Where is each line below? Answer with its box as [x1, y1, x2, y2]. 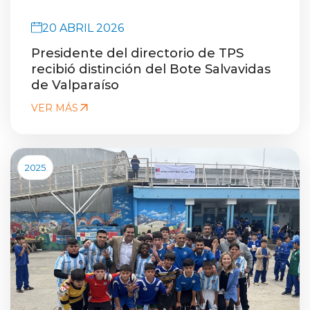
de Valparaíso [31, 75, 119, 93]
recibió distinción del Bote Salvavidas [31, 60, 271, 77]
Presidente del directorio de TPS [31, 44, 244, 61]
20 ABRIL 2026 [42, 19, 124, 35]
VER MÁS [31, 100, 78, 114]
